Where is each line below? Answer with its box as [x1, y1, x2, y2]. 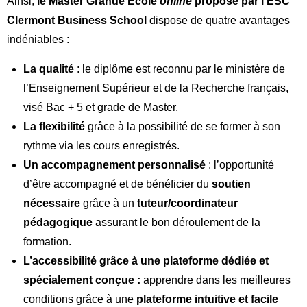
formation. [23, 235, 71, 247]
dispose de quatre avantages [147, 14, 290, 26]
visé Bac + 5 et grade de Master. [23, 101, 178, 113]
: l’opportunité [208, 158, 274, 171]
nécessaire [23, 197, 83, 209]
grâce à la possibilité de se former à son [88, 120, 280, 132]
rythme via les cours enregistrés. [23, 139, 180, 151]
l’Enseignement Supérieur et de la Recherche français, [23, 82, 288, 94]
